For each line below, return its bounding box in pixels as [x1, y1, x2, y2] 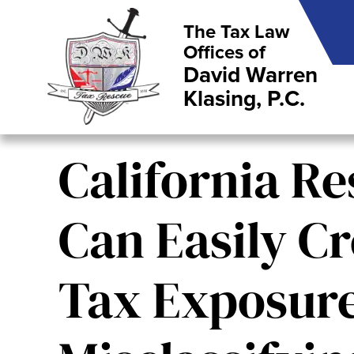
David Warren [183, 62, 318, 88]
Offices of [183, 41, 265, 64]
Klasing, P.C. [183, 85, 305, 112]
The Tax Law [183, 21, 289, 43]
